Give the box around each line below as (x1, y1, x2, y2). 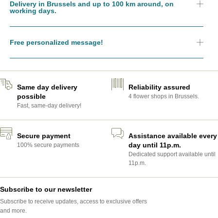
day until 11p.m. (128, 141, 181, 149)
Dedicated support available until (128, 151, 216, 158)
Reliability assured (128, 83, 190, 91)
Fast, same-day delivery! (17, 102, 81, 109)
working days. (10, 7, 56, 15)
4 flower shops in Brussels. (128, 92, 199, 100)
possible (17, 92, 46, 100)
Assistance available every (128, 132, 217, 140)
